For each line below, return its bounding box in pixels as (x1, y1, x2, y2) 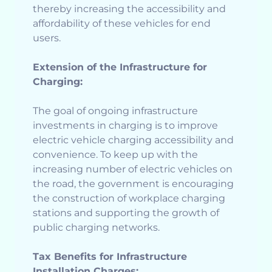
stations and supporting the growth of (33, 207, 219, 219)
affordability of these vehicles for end (33, 18, 211, 30)
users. (33, 32, 61, 44)
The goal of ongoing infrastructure (33, 105, 198, 117)
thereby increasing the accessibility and (33, 3, 226, 15)
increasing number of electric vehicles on (33, 163, 233, 175)
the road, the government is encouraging (33, 178, 234, 190)
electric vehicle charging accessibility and (33, 134, 234, 146)
